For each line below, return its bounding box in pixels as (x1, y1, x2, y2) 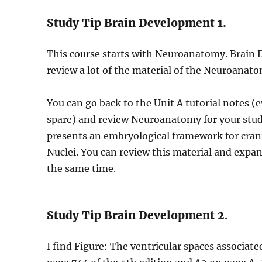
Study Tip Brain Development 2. (47, 208, 229, 222)
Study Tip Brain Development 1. (47, 16, 227, 30)
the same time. (47, 163, 116, 174)
